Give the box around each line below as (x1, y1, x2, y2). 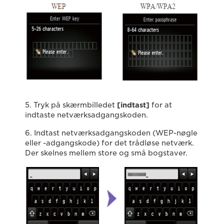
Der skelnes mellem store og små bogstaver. (25, 149, 187, 157)
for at (149, 101, 172, 109)
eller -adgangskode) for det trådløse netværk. (25, 139, 194, 147)
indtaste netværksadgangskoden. (25, 111, 148, 119)
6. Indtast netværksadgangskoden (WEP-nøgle (25, 129, 197, 137)
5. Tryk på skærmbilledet (25, 101, 117, 109)
